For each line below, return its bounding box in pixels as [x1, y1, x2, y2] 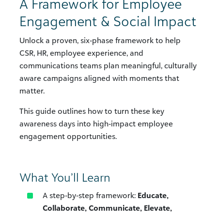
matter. [19, 86, 45, 96]
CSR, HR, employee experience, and [19, 48, 143, 58]
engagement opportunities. [19, 131, 117, 141]
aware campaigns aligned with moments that [19, 73, 179, 83]
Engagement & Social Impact [19, 13, 197, 30]
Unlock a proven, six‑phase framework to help [19, 35, 181, 46]
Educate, [138, 190, 169, 201]
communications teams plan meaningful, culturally [19, 61, 197, 71]
